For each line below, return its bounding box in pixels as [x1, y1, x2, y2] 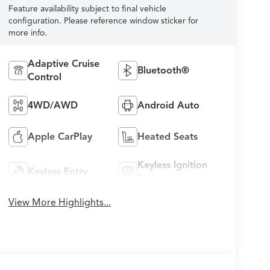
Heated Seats [137, 131, 198, 143]
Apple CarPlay [27, 131, 92, 143]
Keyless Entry [27, 166, 87, 178]
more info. [8, 28, 47, 39]
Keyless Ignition [137, 159, 208, 172]
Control [27, 71, 61, 84]
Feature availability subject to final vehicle [8, 4, 166, 14]
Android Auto [137, 99, 200, 112]
